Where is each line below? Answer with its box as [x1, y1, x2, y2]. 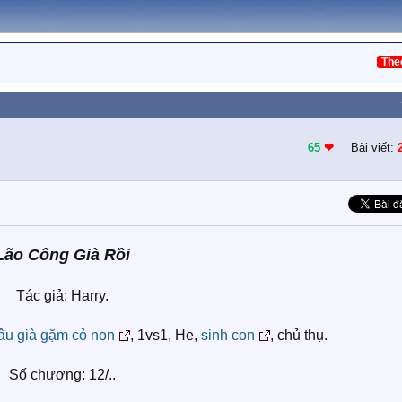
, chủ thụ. [270, 328, 328, 343]
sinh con [201, 328, 255, 343]
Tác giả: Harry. [15, 288, 109, 303]
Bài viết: [347, 141, 398, 154]
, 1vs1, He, [130, 328, 201, 343]
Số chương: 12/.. [8, 367, 116, 382]
